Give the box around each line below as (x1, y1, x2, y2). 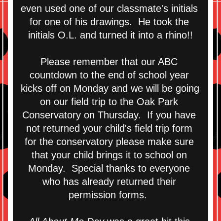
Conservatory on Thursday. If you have (22, 110, 196, 120)
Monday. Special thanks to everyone (28, 163, 190, 174)
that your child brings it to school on (31, 149, 187, 160)
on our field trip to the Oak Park (40, 96, 178, 107)
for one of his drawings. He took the (29, 16, 189, 27)
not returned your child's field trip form (26, 123, 192, 134)
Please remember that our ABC (40, 56, 178, 67)
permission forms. (68, 189, 153, 200)
